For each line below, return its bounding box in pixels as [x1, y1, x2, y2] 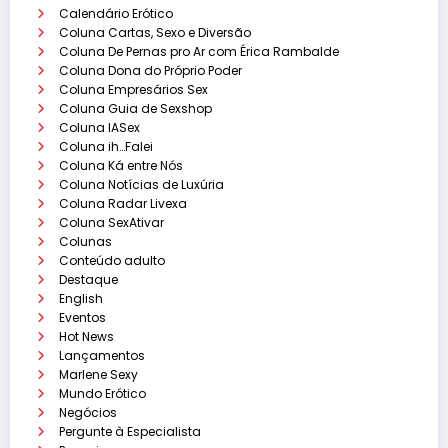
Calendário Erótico [59, 5, 173, 23]
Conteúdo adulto [59, 252, 165, 270]
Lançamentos [59, 347, 145, 365]
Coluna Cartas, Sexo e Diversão [59, 24, 251, 42]
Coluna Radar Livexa [59, 195, 187, 213]
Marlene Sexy [59, 366, 138, 384]
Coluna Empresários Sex [59, 81, 208, 99]
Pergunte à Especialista [59, 423, 201, 441]
